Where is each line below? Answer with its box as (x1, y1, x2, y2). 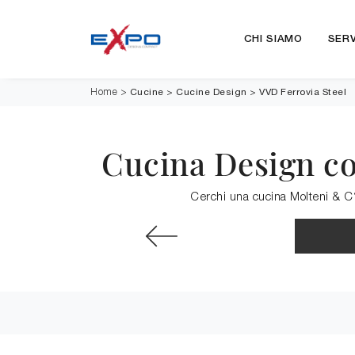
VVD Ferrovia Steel (259, 86, 346, 97)
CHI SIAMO (243, 35, 303, 44)
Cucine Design (176, 86, 247, 97)
